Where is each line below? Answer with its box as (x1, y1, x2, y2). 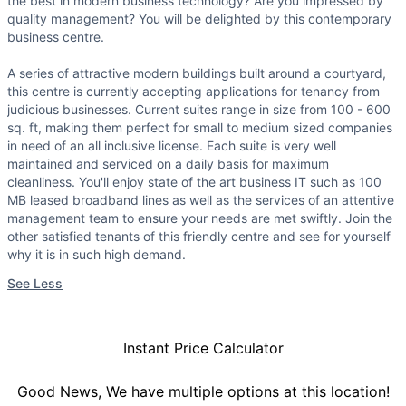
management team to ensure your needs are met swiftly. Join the (7, 210, 392, 227)
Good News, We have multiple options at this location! (16, 382, 390, 401)
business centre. (7, 29, 104, 45)
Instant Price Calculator (122, 339, 284, 358)
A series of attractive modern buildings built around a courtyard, (7, 65, 386, 82)
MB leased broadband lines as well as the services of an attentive (7, 192, 394, 208)
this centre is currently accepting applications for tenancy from (7, 83, 380, 100)
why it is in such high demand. (7, 246, 186, 263)
